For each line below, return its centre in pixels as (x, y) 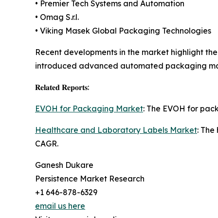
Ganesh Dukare (64, 165)
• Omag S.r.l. (57, 17)
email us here (60, 206)
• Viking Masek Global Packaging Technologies (123, 31)
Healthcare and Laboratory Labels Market (116, 130)
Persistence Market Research (90, 179)
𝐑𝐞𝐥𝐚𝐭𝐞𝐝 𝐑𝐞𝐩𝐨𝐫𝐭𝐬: (62, 87)
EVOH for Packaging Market (89, 109)
